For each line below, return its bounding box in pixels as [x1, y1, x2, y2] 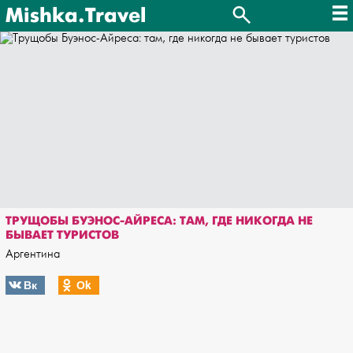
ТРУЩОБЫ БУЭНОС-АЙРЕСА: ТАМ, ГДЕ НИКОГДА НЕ [6, 213, 313, 229]
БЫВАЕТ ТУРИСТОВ [6, 227, 119, 243]
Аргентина [6, 247, 60, 262]
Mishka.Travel [6, 2, 146, 29]
